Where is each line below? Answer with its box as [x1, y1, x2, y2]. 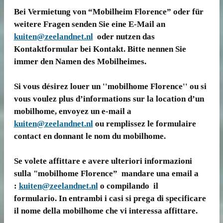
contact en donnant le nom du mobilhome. [13, 131, 166, 141]
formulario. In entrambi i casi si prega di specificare [13, 193, 206, 203]
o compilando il [98, 181, 158, 191]
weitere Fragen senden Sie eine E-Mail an [13, 19, 165, 29]
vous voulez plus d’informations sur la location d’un [13, 94, 204, 104]
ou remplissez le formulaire [93, 118, 196, 128]
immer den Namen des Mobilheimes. [13, 56, 146, 66]
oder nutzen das [93, 31, 155, 41]
